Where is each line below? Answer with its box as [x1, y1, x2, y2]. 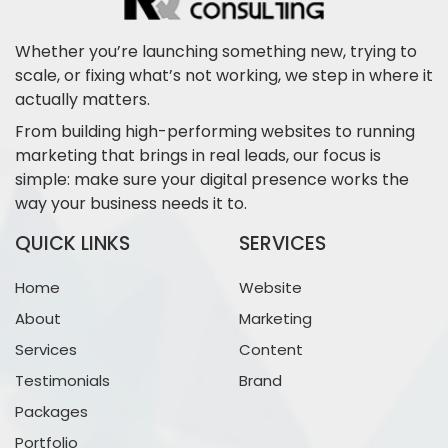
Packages [15, 401, 88, 423]
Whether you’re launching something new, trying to [15, 40, 417, 64]
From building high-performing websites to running [15, 120, 415, 144]
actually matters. [15, 88, 150, 112]
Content [239, 339, 303, 361]
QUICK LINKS [15, 230, 130, 258]
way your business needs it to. [15, 192, 247, 216]
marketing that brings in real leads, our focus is [15, 144, 381, 168]
